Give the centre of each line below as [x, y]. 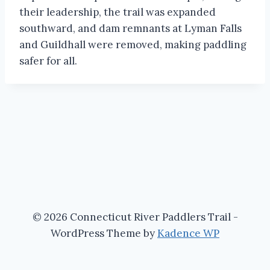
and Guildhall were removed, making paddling [133, 45]
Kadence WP [188, 233]
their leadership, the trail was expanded [118, 12]
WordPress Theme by [104, 233]
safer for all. [48, 61]
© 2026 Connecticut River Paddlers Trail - [135, 217]
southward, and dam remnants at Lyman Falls [130, 29]
